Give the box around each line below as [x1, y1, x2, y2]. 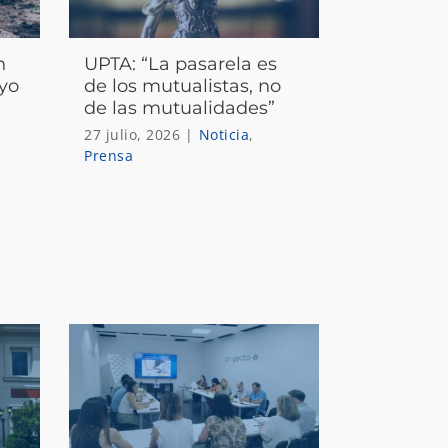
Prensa [84, 145, 134, 165]
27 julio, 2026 [84, 124, 181, 144]
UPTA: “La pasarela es [84, 52, 278, 75]
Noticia [198, 124, 250, 144]
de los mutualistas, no [84, 74, 282, 97]
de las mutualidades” [84, 96, 276, 119]
